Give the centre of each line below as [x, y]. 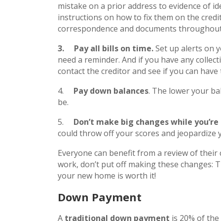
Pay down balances [111, 91]
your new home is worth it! [107, 175]
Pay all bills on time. [115, 48]
